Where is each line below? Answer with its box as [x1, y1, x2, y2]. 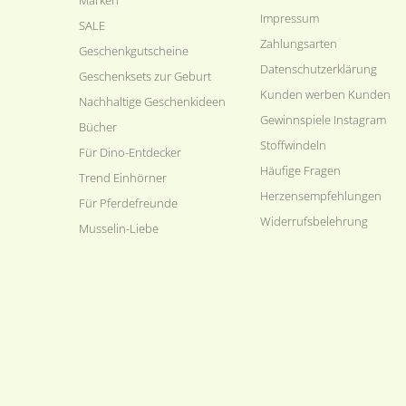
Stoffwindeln [260, 136, 326, 153]
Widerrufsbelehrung [260, 212, 368, 229]
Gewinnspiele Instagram [260, 111, 386, 128]
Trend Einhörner [79, 169, 167, 186]
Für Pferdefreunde [79, 194, 178, 211]
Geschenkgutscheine [79, 42, 188, 59]
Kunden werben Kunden [260, 85, 391, 102]
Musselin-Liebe [79, 219, 159, 237]
